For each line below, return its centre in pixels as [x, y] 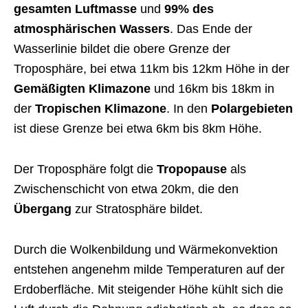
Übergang [43, 209]
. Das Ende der [211, 29]
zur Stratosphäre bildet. [137, 209]
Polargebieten [252, 108]
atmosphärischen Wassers [92, 29]
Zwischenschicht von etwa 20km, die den [126, 189]
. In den [189, 108]
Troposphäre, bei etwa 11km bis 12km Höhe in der [152, 68]
